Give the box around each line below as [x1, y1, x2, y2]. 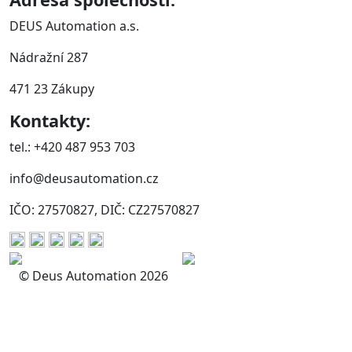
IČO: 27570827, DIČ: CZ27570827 [9, 201, 200, 219]
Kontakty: [9, 109, 90, 133]
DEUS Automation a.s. [9, 17, 139, 35]
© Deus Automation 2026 [19, 267, 168, 285]
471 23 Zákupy [9, 80, 94, 98]
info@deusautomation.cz [9, 170, 159, 188]
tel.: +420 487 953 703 [9, 138, 135, 156]
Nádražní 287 [9, 49, 88, 67]
